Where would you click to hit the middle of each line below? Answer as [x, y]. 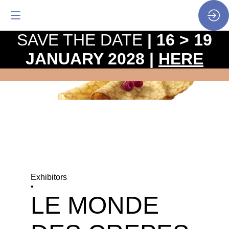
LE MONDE [95, 205]
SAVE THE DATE [82, 40]
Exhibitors [49, 177]
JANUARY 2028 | [92, 59]
